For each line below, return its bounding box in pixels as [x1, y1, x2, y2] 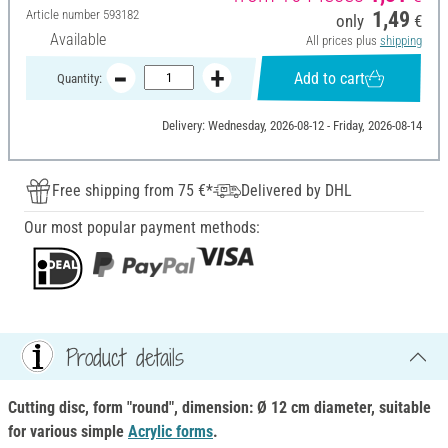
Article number [26, 7, 103, 23]
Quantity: [56, 70, 102, 86]
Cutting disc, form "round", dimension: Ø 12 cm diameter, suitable [8, 398, 431, 418]
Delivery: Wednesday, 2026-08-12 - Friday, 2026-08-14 [161, 118, 422, 134]
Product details [66, 340, 184, 373]
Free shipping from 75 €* [52, 181, 213, 201]
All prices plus [305, 33, 380, 49]
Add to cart [294, 68, 366, 88]
